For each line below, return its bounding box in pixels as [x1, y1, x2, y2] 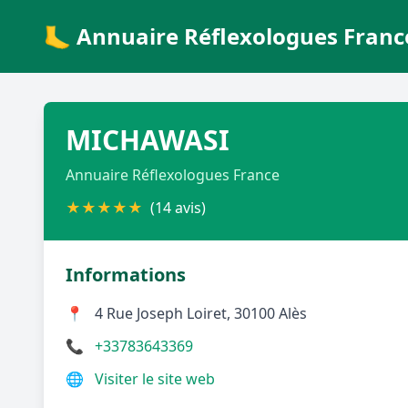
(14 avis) [150, 198, 206, 218]
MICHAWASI [66, 121, 229, 158]
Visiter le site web [95, 369, 215, 389]
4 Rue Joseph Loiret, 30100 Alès [95, 303, 307, 323]
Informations [66, 262, 186, 287]
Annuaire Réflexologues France [66, 165, 280, 185]
